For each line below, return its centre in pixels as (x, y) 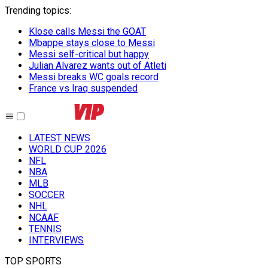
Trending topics (37, 10)
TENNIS (45, 229)
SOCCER (47, 195)
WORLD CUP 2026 (68, 149)
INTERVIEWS (56, 240)
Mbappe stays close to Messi (92, 43)
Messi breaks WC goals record (94, 77)
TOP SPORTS (33, 261)
